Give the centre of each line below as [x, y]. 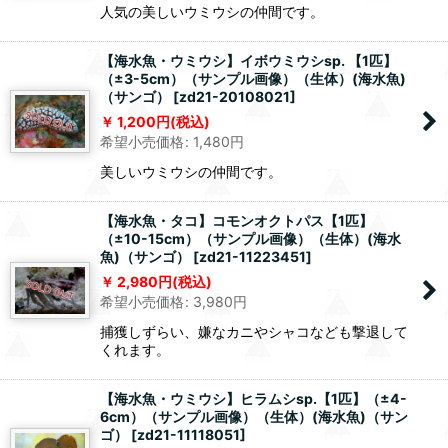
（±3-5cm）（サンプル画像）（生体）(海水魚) [253, 79]
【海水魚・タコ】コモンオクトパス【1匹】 [236, 221]
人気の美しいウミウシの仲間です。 [212, 12]
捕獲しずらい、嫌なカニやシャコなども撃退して [254, 332]
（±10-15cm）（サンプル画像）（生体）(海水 [250, 239]
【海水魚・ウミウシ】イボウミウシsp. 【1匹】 [248, 61]
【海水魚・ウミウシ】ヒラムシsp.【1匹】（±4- [253, 399]
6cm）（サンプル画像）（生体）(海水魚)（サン [254, 417]
